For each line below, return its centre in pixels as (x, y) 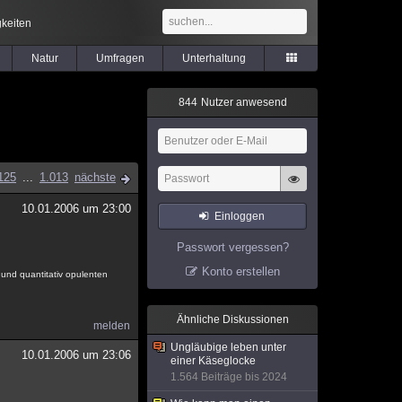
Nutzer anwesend (242, 102)
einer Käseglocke (213, 361)
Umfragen (120, 58)
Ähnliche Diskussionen (232, 319)
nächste (95, 177)
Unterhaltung (214, 58)
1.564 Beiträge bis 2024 (229, 377)
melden (112, 326)
